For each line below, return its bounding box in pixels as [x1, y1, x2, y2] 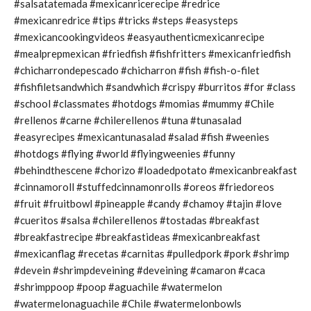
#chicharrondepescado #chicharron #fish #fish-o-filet [14, 63, 260, 76]
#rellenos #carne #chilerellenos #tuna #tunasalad [14, 113, 242, 126]
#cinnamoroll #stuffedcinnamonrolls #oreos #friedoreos [14, 180, 274, 193]
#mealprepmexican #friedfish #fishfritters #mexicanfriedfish [14, 47, 291, 60]
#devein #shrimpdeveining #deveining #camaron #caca [14, 263, 265, 276]
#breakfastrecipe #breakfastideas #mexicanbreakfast [14, 230, 260, 243]
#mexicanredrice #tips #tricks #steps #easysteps [14, 13, 238, 26]
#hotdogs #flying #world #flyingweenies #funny [14, 146, 235, 160]
